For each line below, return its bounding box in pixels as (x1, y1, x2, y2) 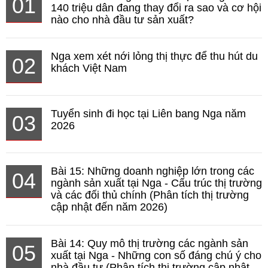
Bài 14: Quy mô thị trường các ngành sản (51, 237, 248, 250)
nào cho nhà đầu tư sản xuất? (51, 14, 194, 26)
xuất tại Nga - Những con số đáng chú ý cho (51, 249, 261, 262)
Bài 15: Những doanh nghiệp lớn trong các (51, 165, 254, 178)
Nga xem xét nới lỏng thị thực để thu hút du (51, 50, 258, 63)
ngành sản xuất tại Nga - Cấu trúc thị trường (51, 177, 262, 190)
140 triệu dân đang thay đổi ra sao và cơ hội (51, 2, 261, 14)
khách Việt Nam (51, 62, 127, 75)
